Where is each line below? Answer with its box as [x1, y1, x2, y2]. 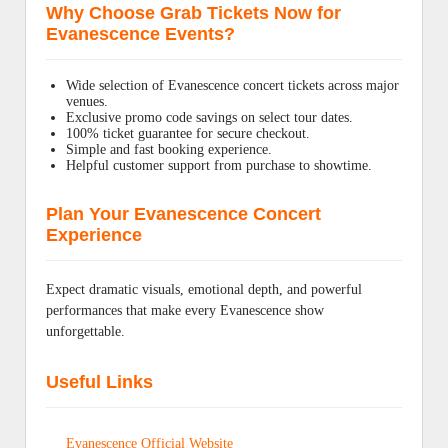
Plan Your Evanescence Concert [46, 204, 321, 224]
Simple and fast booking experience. [66, 142, 272, 157]
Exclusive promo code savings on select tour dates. [66, 110, 353, 125]
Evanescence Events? [46, 24, 235, 44]
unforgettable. [46, 324, 125, 339]
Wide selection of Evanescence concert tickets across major [66, 78, 399, 93]
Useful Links [46, 372, 153, 392]
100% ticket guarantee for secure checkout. [66, 126, 310, 141]
